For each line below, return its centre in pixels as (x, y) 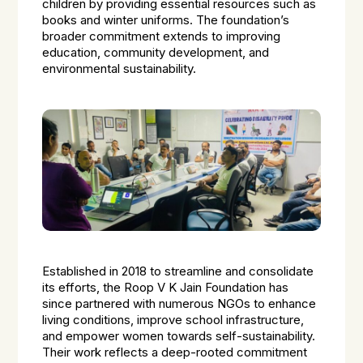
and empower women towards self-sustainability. (179, 336)
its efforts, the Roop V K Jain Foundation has (166, 288)
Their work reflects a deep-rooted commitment (175, 352)
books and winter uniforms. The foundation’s (166, 20)
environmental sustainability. (120, 69)
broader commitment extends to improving (162, 36)
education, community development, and (156, 53)
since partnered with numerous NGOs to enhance (179, 304)
